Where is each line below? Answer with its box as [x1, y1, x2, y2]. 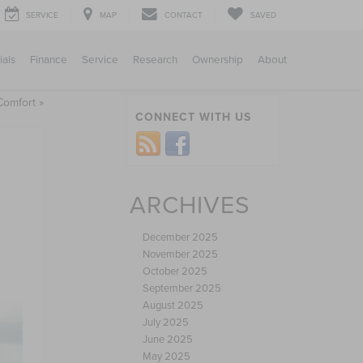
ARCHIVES [130, 187, 250, 221]
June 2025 [143, 331, 193, 346]
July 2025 [143, 314, 189, 329]
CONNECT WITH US [135, 109, 251, 125]
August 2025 [143, 297, 203, 312]
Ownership [192, 51, 243, 67]
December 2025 [143, 229, 218, 244]
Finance [30, 51, 67, 67]
